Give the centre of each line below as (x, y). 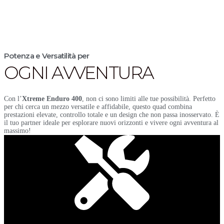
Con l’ (13, 99)
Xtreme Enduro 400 (52, 99)
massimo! (17, 131)
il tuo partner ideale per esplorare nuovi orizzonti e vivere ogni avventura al (111, 123)
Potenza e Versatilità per (47, 56)
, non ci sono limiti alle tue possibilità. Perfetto (149, 99)
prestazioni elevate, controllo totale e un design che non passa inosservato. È (112, 115)
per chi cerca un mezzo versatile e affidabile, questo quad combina (98, 107)
